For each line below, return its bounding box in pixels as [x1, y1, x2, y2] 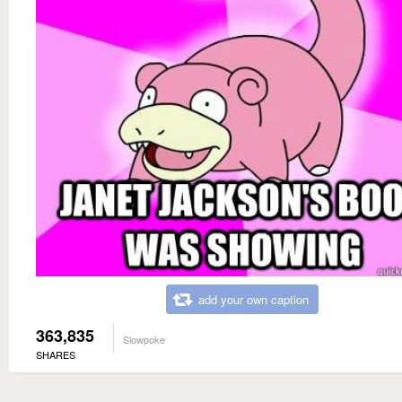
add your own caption [198, 290, 309, 308]
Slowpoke [123, 331, 165, 346]
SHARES [36, 346, 75, 362]
